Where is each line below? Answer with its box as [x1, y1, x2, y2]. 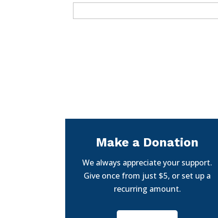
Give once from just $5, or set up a [84, 170, 211, 181]
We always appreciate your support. [82, 157, 213, 168]
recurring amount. [113, 183, 181, 194]
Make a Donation [96, 135, 199, 149]
